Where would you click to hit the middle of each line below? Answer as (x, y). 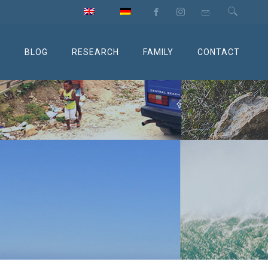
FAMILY (158, 52)
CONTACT (219, 52)
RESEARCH (95, 52)
